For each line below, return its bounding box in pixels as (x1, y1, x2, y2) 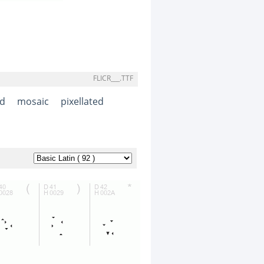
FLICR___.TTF (93, 74, 133, 82)
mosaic (17, 96, 49, 107)
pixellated (61, 96, 104, 107)
